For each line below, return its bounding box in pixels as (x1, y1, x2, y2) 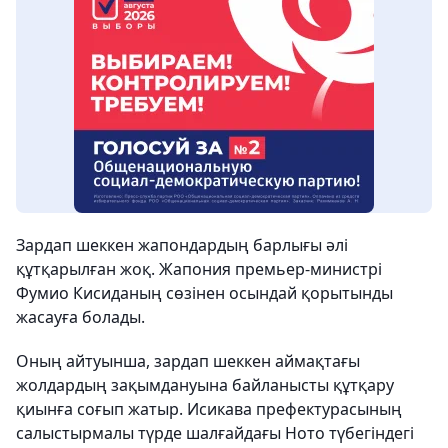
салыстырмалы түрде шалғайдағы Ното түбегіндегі (16, 422, 414, 445)
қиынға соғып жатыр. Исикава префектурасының (16, 398, 402, 421)
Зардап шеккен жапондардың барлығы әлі (16, 234, 348, 257)
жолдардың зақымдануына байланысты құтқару (16, 374, 394, 397)
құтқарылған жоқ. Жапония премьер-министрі (16, 258, 382, 281)
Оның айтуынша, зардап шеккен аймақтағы (16, 350, 360, 373)
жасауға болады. (16, 306, 145, 329)
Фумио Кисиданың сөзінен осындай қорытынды (16, 282, 393, 305)
